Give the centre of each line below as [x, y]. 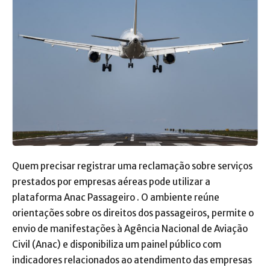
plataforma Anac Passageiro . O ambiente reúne [116, 198]
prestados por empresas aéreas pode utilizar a [111, 182]
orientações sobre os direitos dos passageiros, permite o [133, 213]
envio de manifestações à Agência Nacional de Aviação [130, 229]
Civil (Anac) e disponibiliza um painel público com [117, 245]
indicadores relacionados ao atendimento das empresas [132, 260]
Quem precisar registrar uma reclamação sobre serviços [132, 166]
